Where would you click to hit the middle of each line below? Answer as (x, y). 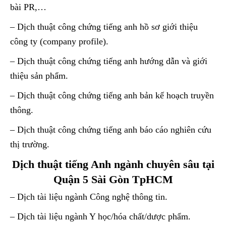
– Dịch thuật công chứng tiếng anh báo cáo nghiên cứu (111, 129)
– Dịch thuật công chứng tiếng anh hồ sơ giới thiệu (104, 26)
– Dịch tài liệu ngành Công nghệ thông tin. (89, 196)
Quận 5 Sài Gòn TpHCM (113, 179)
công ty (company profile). (59, 41)
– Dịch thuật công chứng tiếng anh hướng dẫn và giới (109, 61)
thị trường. (30, 144)
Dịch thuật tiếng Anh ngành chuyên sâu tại (113, 164)
